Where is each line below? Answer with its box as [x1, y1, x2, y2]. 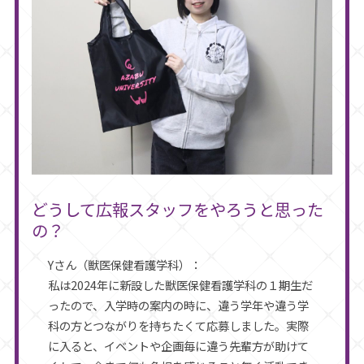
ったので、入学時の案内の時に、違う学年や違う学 [47, 297, 309, 314]
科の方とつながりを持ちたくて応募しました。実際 [47, 317, 309, 335]
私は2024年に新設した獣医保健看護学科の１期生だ [47, 276, 313, 294]
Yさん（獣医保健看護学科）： [47, 256, 201, 274]
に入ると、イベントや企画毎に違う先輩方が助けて [47, 337, 309, 355]
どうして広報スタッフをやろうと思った [31, 197, 323, 222]
